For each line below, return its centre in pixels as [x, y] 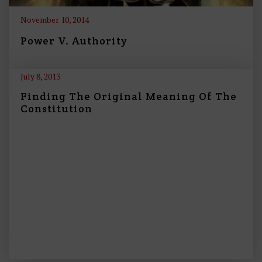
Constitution [56, 109]
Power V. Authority [74, 40]
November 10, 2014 [55, 19]
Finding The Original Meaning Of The [129, 96]
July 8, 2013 [40, 77]
